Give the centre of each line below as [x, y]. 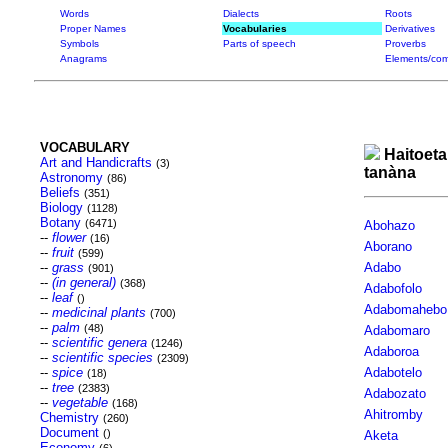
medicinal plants [98, 312]
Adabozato [394, 393]
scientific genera [99, 342]
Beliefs [59, 192]
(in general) [83, 282]
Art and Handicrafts [95, 162]
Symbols [79, 43]
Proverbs [405, 43]
